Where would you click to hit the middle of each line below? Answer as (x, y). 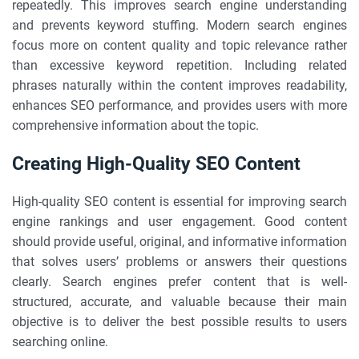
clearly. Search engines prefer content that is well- (179, 282)
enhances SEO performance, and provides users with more (179, 105)
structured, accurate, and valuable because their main (179, 302)
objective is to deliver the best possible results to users (179, 322)
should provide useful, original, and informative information (179, 242)
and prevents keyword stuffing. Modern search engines (179, 25)
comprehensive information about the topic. (135, 125)
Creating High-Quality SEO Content (156, 163)
